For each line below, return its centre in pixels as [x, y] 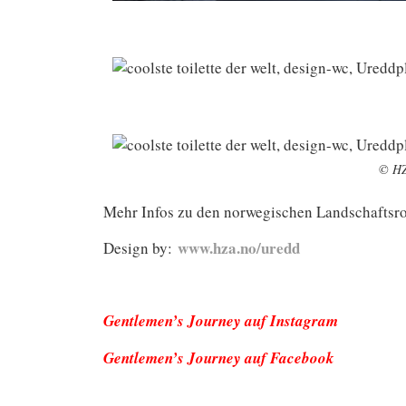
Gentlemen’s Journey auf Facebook [219, 358]
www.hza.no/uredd [239, 248]
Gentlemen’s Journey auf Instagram [221, 321]
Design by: [140, 248]
